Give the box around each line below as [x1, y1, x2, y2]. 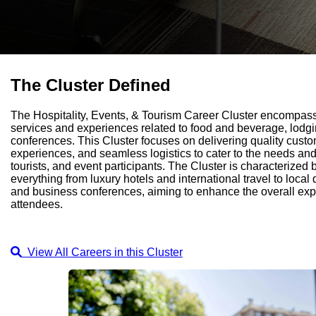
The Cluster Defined [11, 75, 171, 95]
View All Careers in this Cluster [22, 245, 183, 258]
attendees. [11, 197, 63, 210]
